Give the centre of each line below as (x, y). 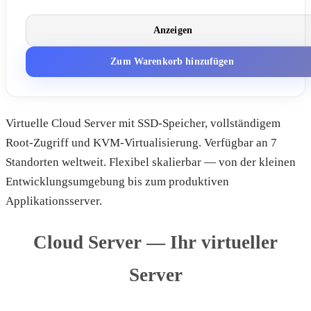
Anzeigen (173, 30)
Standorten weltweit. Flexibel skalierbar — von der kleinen (151, 162)
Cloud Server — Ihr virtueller (155, 243)
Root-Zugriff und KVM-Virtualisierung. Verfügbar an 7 (141, 143)
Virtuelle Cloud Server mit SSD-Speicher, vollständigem (143, 123)
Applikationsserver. (54, 201)
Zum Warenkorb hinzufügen (172, 61)
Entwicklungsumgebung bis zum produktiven (117, 182)
